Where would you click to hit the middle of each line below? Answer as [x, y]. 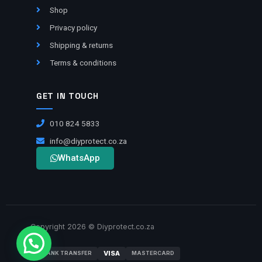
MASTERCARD [153, 253]
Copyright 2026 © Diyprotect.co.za [92, 227]
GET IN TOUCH [68, 96]
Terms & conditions [83, 63]
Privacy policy [73, 28]
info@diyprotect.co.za [88, 141]
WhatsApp [79, 158]
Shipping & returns [81, 45]
